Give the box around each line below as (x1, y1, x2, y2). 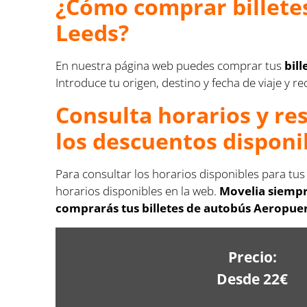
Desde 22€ (217, 269, 288, 289)
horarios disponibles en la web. (56, 183, 220, 199)
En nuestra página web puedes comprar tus (56, 58, 285, 74)
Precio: (228, 247, 277, 267)
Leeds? (56, 18, 130, 48)
